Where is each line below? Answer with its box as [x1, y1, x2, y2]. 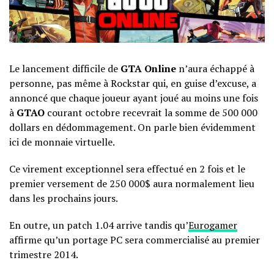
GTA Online [118, 62, 176, 75]
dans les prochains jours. [9, 191, 118, 205]
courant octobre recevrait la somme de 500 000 [45, 106, 257, 119]
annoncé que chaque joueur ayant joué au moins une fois [9, 91, 258, 105]
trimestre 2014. [9, 248, 78, 261]
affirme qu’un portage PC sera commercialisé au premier [9, 233, 260, 246]
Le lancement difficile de [9, 62, 118, 75]
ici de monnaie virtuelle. [9, 135, 115, 149]
